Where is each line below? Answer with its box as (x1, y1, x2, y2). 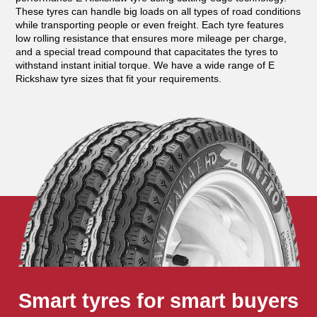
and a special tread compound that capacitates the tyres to (16, 45, 279, 57)
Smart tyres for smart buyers (18, 289, 299, 313)
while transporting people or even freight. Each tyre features (16, 18, 284, 30)
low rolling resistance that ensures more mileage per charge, (16, 32, 287, 44)
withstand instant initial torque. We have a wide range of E (16, 59, 275, 71)
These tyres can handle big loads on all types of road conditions (16, 5, 301, 17)
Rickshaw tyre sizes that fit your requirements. (16, 72, 222, 84)
